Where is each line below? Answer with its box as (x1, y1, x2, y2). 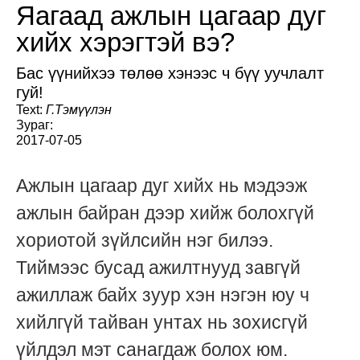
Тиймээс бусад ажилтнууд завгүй (16, 257, 301, 279)
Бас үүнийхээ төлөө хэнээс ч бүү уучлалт (16, 64, 324, 83)
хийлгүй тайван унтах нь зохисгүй (16, 312, 308, 333)
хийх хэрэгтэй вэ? (16, 27, 235, 58)
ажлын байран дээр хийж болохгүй (16, 202, 314, 224)
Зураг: (16, 118, 53, 133)
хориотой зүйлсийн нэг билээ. (16, 230, 273, 252)
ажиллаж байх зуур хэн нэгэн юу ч (16, 284, 309, 306)
